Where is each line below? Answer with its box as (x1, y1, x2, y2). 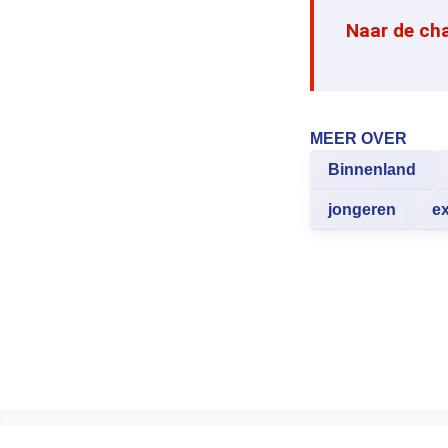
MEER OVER (310, 130, 407, 147)
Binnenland (328, 161, 416, 178)
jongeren (328, 201, 396, 218)
